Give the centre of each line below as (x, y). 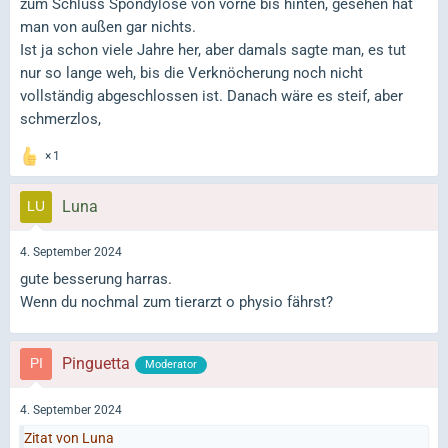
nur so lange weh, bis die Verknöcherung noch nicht (191, 72)
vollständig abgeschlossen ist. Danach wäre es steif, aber (211, 95)
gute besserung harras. (96, 279)
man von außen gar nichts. (108, 26)
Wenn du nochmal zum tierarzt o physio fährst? (176, 302)
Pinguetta (96, 364)
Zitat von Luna (69, 437)
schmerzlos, (60, 118)
